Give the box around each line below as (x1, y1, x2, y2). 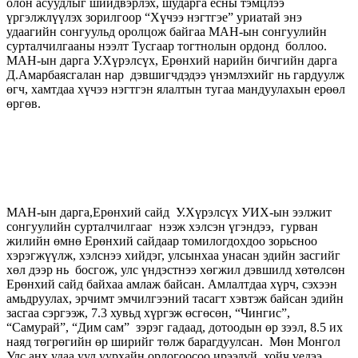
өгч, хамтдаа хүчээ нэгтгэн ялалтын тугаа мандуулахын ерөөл (6, 82, 345, 96)
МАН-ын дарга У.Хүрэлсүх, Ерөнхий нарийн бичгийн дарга (6, 53, 337, 67)
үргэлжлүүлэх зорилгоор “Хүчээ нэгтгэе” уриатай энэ (6, 10, 302, 24)
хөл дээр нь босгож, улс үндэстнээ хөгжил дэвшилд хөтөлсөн (6, 262, 345, 276)
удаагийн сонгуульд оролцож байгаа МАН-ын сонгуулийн (6, 24, 327, 38)
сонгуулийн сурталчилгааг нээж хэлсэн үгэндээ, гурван (6, 219, 318, 233)
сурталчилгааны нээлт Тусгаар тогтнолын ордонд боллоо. (6, 38, 327, 53)
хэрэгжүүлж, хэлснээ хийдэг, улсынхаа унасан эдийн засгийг (6, 248, 340, 262)
